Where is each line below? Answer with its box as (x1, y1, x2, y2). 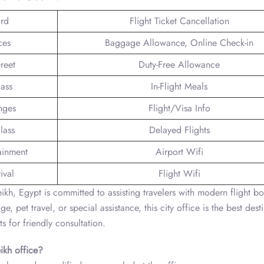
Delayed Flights (148, 123, 210, 137)
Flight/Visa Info (148, 101, 210, 115)
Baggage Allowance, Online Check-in (105, 35, 253, 49)
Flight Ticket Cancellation (129, 14, 229, 28)
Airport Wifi (155, 144, 203, 159)
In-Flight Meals (151, 79, 207, 93)
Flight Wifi (158, 166, 200, 180)
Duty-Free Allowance (138, 57, 220, 71)
